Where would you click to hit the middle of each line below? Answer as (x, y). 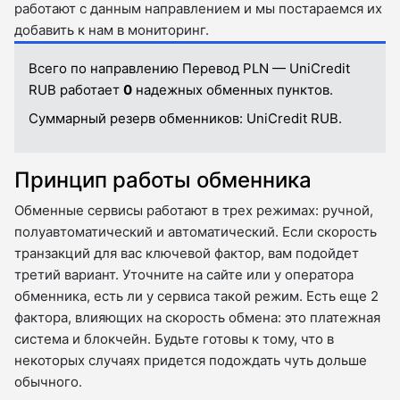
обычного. (48, 382)
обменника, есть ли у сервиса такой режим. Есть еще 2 (196, 296)
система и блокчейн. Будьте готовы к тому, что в (174, 339)
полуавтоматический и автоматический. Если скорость (196, 232)
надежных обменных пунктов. (233, 90)
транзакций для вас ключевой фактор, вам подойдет (187, 254)
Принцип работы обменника (163, 180)
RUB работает (76, 90)
